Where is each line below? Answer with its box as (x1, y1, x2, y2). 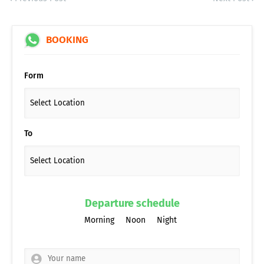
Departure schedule (84, 196, 180, 210)
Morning (84, 214, 114, 225)
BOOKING (44, 33, 88, 46)
